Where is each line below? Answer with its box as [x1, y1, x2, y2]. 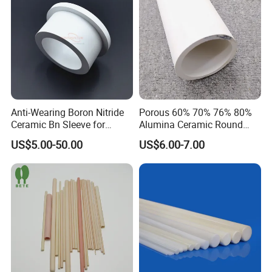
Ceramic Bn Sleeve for [11, 118, 106, 132]
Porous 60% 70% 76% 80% [138, 106, 252, 120]
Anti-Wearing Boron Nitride [11, 106, 124, 120]
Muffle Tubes [138, 130, 195, 144]
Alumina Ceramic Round [138, 118, 243, 132]
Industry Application [11, 130, 97, 144]
